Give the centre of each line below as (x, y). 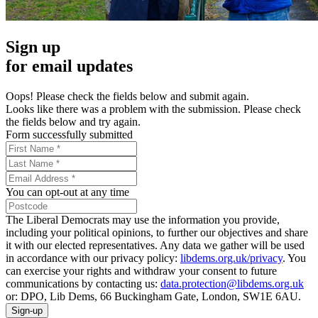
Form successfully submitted (69, 135)
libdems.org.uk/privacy (231, 258)
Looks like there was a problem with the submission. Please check (153, 109)
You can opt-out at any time (67, 192)
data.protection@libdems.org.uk (232, 284)
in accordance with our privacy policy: (93, 258)
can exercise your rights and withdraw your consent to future (141, 271)
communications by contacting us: (83, 284)
